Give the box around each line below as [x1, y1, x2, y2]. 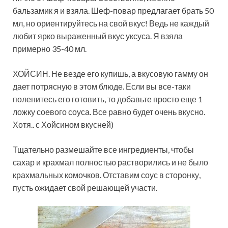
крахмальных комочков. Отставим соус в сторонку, [13, 170, 201, 180]
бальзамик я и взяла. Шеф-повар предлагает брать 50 [13, 6, 214, 16]
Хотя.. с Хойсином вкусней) [13, 120, 113, 130]
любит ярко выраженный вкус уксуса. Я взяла [13, 31, 183, 41]
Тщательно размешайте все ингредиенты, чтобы [13, 145, 194, 155]
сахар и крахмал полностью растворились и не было [13, 157, 208, 167]
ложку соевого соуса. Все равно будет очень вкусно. [13, 107, 205, 117]
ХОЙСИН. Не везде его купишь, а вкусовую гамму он [13, 69, 208, 79]
